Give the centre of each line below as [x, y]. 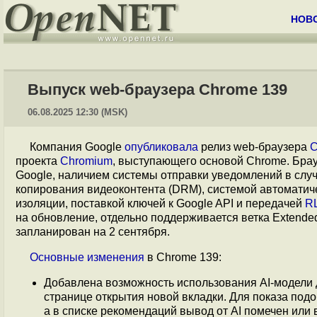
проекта [38, 161]
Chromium [86, 161]
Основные [57, 257]
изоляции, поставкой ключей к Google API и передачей [160, 203]
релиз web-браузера [254, 147]
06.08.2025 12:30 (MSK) [77, 112]
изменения [116, 257]
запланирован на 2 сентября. [93, 232]
